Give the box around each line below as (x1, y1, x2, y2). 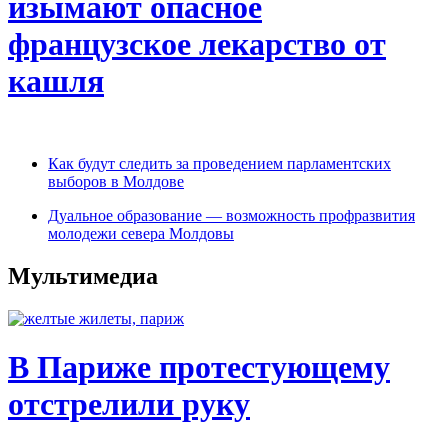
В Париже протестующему (8, 349, 390, 386)
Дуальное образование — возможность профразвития (48, 207, 415, 224)
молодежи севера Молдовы (48, 225, 234, 242)
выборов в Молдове (48, 173, 184, 190)
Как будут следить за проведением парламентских (48, 155, 391, 172)
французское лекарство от (8, 25, 386, 62)
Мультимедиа (8, 262, 158, 289)
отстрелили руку (8, 386, 250, 423)
